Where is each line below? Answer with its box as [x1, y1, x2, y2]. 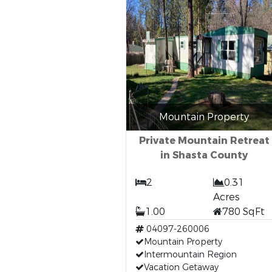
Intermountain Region [143, 249, 237, 260]
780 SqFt [222, 205, 265, 218]
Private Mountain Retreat [138, 134, 270, 147]
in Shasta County [160, 149, 248, 161]
